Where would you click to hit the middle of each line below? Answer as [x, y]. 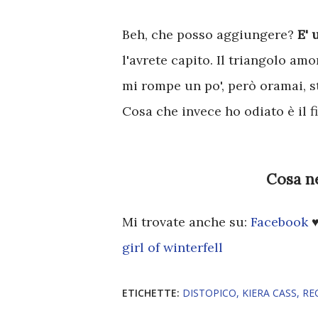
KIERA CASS [269, 293]
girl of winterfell [172, 248]
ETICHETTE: [151, 293]
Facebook [281, 222]
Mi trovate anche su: [186, 222]
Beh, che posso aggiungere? [208, 34]
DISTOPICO [209, 293]
